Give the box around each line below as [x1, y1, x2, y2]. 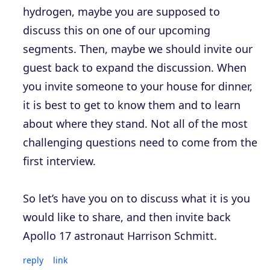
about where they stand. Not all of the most [23, 116, 248, 131]
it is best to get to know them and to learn [23, 98, 240, 113]
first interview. [23, 154, 96, 169]
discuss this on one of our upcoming [23, 23, 210, 38]
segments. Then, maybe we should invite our [23, 42, 253, 57]
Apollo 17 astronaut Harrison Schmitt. [23, 228, 217, 243]
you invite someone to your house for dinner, [23, 79, 253, 94]
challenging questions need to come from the [23, 135, 257, 150]
